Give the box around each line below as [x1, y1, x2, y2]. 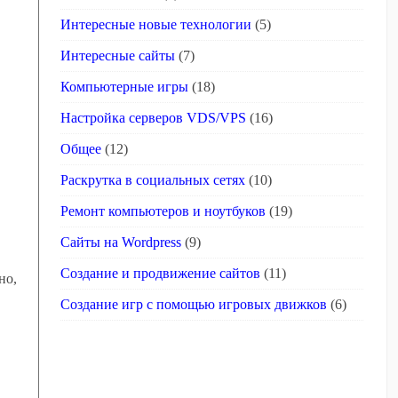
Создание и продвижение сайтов [60, 266, 261, 281]
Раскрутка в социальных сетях [60, 172, 246, 187]
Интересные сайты [60, 48, 176, 63]
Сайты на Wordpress [60, 235, 182, 250]
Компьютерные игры [60, 79, 189, 94]
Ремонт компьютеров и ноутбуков [60, 203, 267, 219]
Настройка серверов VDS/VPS [60, 110, 247, 125]
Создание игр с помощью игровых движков [60, 297, 328, 312]
